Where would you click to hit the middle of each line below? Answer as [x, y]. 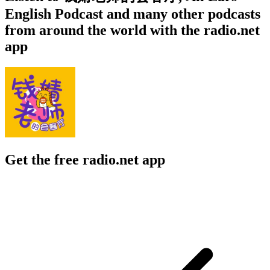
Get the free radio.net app [85, 159]
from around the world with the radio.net [132, 30]
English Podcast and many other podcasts [133, 14]
